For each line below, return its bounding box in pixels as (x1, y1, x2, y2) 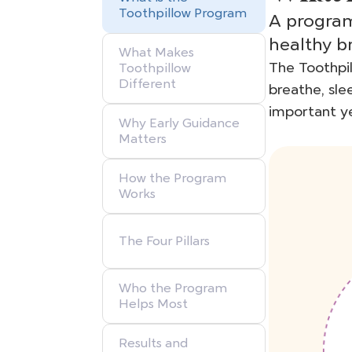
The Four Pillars (119, 233, 210, 249)
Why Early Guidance (119, 115, 240, 131)
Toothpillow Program (119, 5, 247, 21)
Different (119, 76, 176, 92)
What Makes (119, 45, 194, 60)
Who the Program (119, 280, 227, 296)
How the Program (119, 170, 226, 186)
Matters (119, 131, 167, 147)
